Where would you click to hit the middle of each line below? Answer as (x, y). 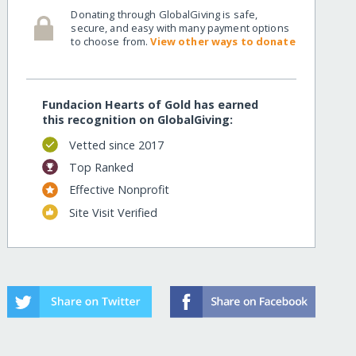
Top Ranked (101, 167)
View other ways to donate (223, 41)
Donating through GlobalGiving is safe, (164, 14)
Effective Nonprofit (119, 190)
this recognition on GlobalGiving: (138, 120)
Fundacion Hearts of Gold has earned (151, 105)
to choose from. (111, 41)
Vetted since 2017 (116, 145)
